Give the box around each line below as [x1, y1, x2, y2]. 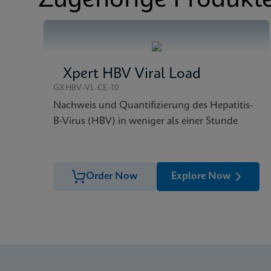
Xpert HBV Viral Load [63, 67, 201, 82]
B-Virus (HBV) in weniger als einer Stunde [53, 116, 238, 126]
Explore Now [171, 171, 231, 181]
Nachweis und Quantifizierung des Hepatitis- [53, 100, 253, 111]
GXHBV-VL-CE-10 [53, 84, 119, 92]
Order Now [86, 171, 139, 181]
